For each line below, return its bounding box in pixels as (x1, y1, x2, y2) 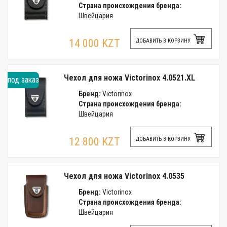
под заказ (8, 75, 39, 85)
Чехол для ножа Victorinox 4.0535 (64, 171, 184, 181)
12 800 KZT (69, 135, 120, 148)
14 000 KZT (69, 37, 120, 50)
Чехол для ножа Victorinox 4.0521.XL (64, 73, 195, 83)
